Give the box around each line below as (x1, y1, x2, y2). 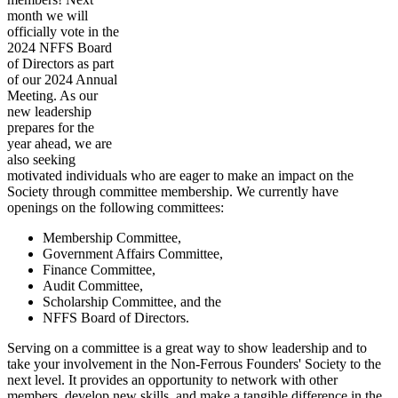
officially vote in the (7, 23, 119, 39)
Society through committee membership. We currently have (7, 183, 338, 199)
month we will (7, 7, 88, 23)
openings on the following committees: (7, 199, 227, 215)
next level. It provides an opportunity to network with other (7, 371, 338, 387)
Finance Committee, (43, 261, 155, 277)
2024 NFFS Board (7, 39, 112, 55)
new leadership (7, 103, 92, 119)
